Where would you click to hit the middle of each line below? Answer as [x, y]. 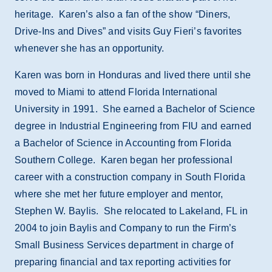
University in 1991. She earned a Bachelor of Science [135, 109]
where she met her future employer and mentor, [119, 194]
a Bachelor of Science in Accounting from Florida [123, 143]
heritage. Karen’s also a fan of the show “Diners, [123, 14]
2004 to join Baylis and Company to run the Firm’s [126, 228]
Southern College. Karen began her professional [124, 160]
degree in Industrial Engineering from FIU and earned [133, 126]
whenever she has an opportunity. [89, 48]
